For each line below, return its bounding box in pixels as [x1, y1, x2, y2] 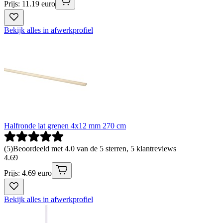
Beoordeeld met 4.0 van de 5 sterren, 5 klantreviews [13, 144, 176, 153]
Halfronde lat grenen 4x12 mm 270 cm [4, 121, 126, 130]
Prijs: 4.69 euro [4, 169, 52, 178]
